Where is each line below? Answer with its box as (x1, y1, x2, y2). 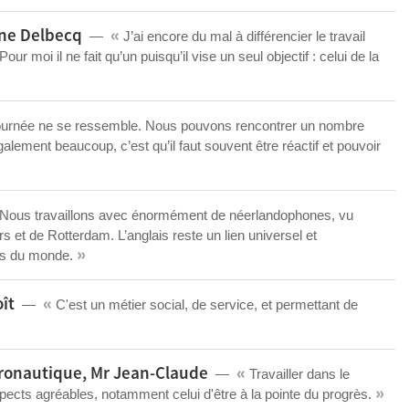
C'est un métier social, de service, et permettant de (52, 297, 358, 312)
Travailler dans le (246, 366, 350, 382)
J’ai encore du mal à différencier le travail (120, 28, 365, 44)
